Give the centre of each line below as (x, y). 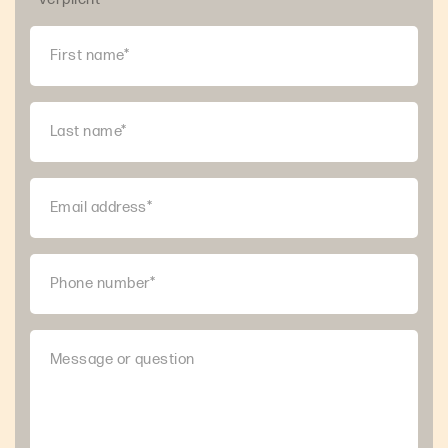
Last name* (88, 131)
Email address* (101, 207)
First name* (89, 55)
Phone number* (103, 283)
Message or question (122, 359)
